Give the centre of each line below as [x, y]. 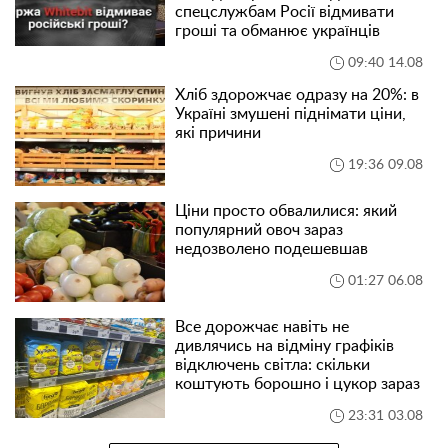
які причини [218, 133]
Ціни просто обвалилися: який [286, 211]
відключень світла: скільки [272, 365]
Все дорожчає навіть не [262, 327]
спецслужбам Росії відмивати [284, 12]
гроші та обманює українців [277, 31]
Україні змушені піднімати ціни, [290, 114]
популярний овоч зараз [259, 230]
